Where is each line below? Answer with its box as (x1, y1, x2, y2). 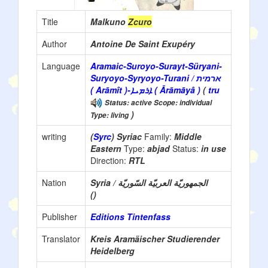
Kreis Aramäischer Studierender (90, 233, 220, 245)
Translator (42, 233, 80, 245)
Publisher (42, 211, 77, 223)
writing (42, 130, 66, 142)
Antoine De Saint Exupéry (90, 38, 195, 50)
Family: (144, 130, 174, 142)
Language (42, 60, 80, 72)
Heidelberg (90, 245, 135, 257)
